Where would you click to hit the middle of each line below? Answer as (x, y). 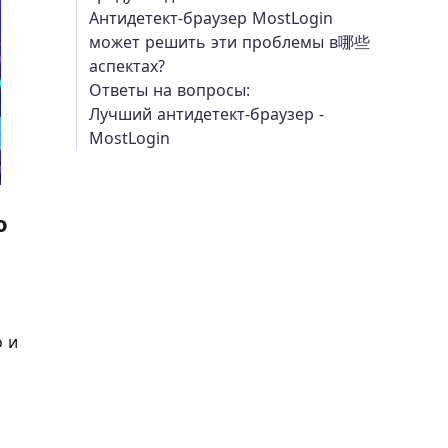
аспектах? (126, 66)
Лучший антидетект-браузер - (206, 114)
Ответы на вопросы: (169, 90)
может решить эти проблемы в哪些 (229, 42)
